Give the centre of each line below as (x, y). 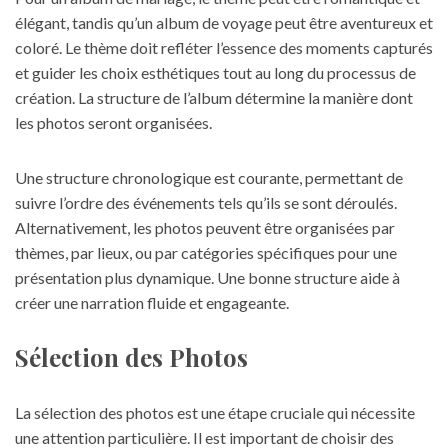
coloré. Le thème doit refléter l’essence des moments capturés (224, 47)
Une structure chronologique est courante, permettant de (209, 177)
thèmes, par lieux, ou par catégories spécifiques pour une (206, 252)
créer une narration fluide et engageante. (152, 302)
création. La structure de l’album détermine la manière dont (214, 97)
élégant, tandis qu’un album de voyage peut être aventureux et (224, 22)
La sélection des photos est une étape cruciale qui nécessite (215, 412)
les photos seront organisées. (113, 122)
